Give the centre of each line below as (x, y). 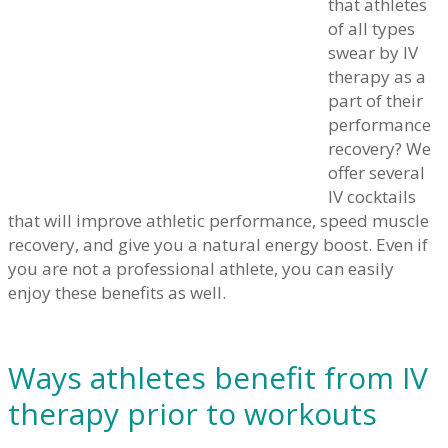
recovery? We (379, 149)
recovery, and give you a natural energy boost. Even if (218, 245)
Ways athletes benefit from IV (218, 378)
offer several (376, 173)
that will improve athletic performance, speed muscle (218, 221)
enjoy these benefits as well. (117, 293)
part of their (375, 101)
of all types (371, 29)
